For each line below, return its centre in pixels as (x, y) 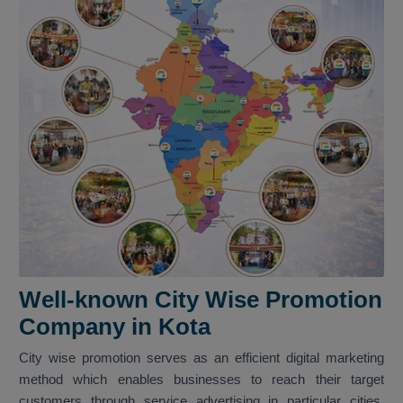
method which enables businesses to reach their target (201, 380)
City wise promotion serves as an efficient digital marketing (201, 358)
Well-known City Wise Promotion (201, 300)
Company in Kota (118, 327)
